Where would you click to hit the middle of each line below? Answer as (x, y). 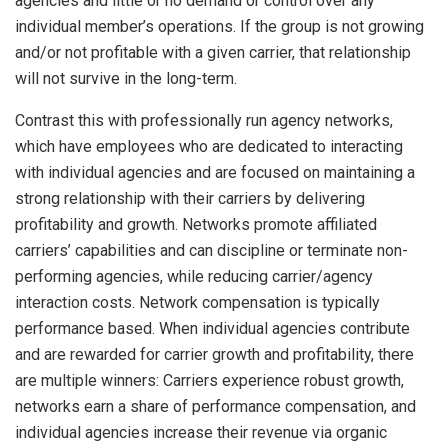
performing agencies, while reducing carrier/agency (194, 276)
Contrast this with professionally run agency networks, (204, 120)
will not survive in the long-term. (126, 78)
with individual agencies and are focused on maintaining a (215, 172)
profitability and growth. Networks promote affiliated (196, 224)
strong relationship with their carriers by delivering (190, 198)
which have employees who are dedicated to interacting (209, 146)
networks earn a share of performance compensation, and (215, 406)
